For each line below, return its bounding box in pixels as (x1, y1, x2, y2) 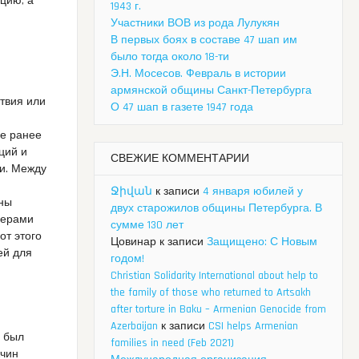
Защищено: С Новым (207, 235, 317, 250)
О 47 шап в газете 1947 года (111, 100, 253, 115)
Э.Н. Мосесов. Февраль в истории (111, 67, 286, 82)
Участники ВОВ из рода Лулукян (111, 16, 280, 31)
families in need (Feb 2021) (111, 336, 234, 351)
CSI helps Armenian (208, 319, 298, 334)
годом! (111, 252, 144, 267)
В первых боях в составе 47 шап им (111, 33, 297, 48)
